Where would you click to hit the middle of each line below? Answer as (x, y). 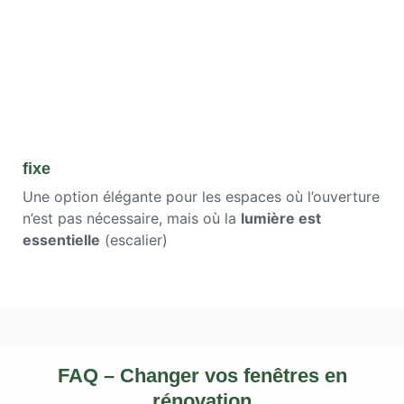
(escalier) (134, 240)
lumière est (281, 219)
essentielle (61, 240)
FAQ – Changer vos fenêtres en (202, 375)
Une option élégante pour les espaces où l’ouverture (201, 197)
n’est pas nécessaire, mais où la (132, 219)
